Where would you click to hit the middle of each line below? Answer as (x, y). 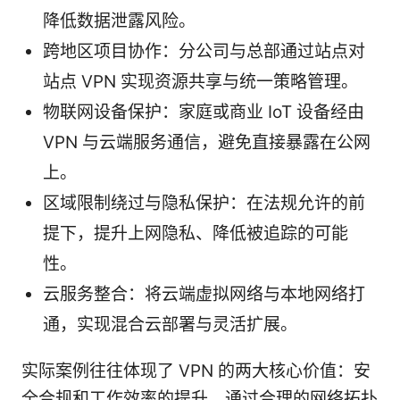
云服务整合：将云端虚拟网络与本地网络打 (204, 294)
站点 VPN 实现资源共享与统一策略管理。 (200, 81)
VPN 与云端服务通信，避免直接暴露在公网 (207, 142)
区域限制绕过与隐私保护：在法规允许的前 (204, 203)
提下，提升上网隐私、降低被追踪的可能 (196, 233)
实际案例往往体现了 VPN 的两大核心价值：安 (196, 371)
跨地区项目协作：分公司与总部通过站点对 (204, 51)
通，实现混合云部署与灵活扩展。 (170, 324)
